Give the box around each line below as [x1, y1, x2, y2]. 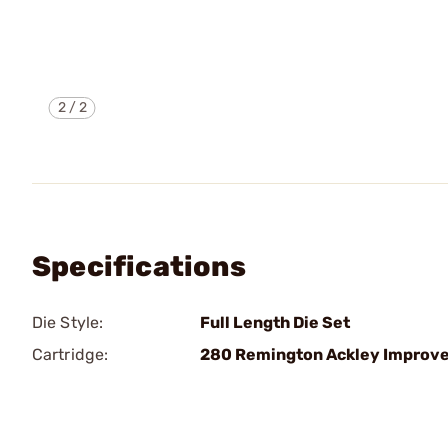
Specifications [32, 250, 246, 283]
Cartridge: [32, 345, 108, 364]
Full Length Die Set [200, 313, 350, 332]
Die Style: [32, 313, 103, 332]
